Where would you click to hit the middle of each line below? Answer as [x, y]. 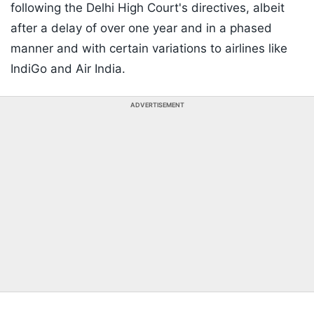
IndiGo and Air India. [68, 69]
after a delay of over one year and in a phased [141, 28]
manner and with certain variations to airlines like [149, 49]
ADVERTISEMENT [157, 105]
